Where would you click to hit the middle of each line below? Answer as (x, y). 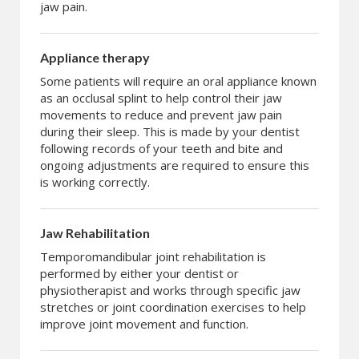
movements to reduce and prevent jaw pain (161, 115)
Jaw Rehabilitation (95, 233)
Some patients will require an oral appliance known (178, 81)
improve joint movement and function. (144, 324)
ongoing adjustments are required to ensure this (175, 165)
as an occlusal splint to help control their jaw (161, 98)
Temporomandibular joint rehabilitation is (153, 257)
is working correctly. (95, 182)
